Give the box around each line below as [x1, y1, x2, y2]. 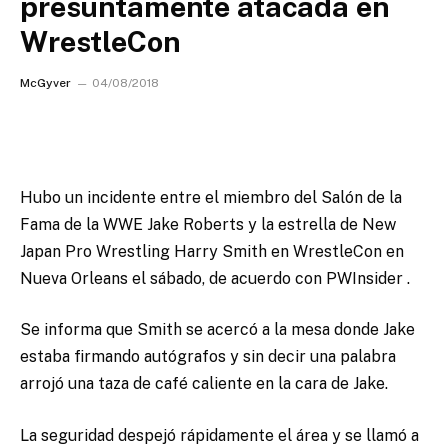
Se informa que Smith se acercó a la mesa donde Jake [20, 320, 415, 340]
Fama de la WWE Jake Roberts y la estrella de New [20, 214, 396, 234]
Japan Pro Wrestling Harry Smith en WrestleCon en [20, 241, 404, 261]
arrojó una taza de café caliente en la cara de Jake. [20, 374, 388, 394]
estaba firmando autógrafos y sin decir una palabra [20, 347, 396, 367]
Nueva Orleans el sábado [20, 268, 202, 288]
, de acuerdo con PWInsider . [202, 268, 410, 288]
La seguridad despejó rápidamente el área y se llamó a [20, 425, 419, 445]
